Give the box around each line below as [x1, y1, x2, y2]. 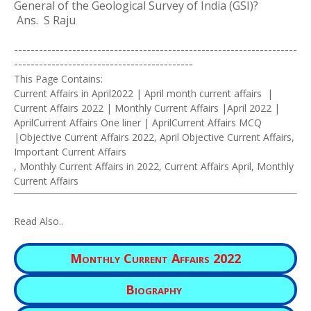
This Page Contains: [14, 72, 103, 85]
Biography [126, 281, 182, 298]
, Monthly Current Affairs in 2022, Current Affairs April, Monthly [14, 160, 294, 173]
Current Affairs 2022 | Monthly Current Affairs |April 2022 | [14, 101, 280, 115]
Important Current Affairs [14, 145, 126, 158]
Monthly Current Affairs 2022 [70, 250, 241, 267]
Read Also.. [14, 215, 63, 228]
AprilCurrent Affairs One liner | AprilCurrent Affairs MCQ [14, 116, 262, 129]
